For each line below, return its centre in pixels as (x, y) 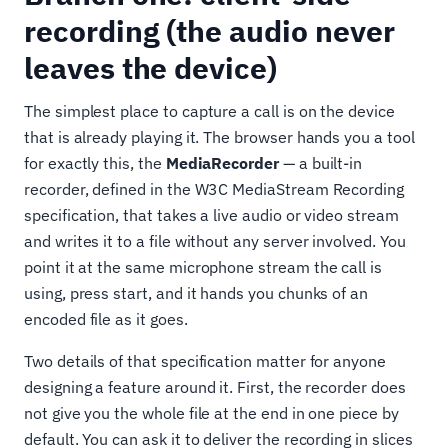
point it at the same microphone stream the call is (203, 267)
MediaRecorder (222, 163)
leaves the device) (150, 68)
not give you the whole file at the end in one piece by (211, 413)
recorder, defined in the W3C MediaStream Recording (214, 189)
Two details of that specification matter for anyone (205, 361)
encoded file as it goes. (106, 319)
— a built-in (320, 163)
